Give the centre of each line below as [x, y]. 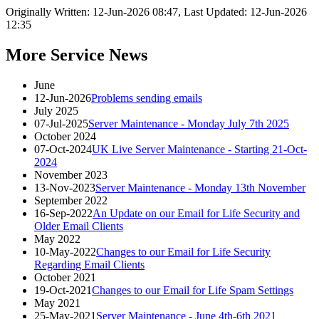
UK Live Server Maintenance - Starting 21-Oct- [199, 149]
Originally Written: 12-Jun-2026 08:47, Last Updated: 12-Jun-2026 [156, 11]
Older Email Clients [79, 226]
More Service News [77, 54]
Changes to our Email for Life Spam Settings [193, 290]
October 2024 [65, 136]
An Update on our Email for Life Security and [196, 213]
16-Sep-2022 [63, 213]
